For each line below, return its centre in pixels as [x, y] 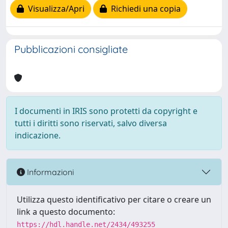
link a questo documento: [66, 212]
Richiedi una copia [144, 9]
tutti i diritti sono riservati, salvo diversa [91, 123]
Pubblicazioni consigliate [71, 49]
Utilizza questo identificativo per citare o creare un [114, 199]
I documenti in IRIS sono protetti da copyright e [106, 111]
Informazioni [49, 172]
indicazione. [38, 135]
